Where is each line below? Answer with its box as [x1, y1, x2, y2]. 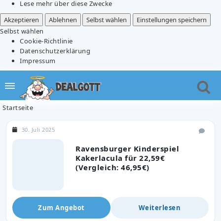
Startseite [2, 103, 33, 112]
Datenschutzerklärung [20, 46, 90, 55]
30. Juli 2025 [21, 125, 55, 133]
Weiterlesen [138, 203, 181, 212]
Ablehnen [48, 15, 77, 24]
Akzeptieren [4, 15, 39, 24]
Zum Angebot [38, 203, 85, 212]
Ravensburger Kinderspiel [75, 143, 179, 153]
